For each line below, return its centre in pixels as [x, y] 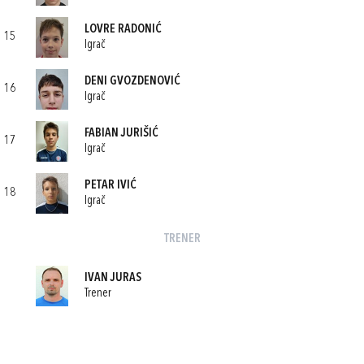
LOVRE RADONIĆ [123, 29]
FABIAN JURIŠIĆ [121, 133]
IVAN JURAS [113, 278]
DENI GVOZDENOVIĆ [132, 81]
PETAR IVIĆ [110, 185]
